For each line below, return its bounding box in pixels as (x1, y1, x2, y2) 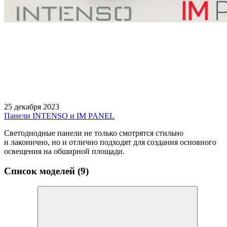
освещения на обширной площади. (4, 146, 129, 156)
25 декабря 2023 (4, 102, 59, 111)
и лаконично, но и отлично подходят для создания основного (4, 137, 216, 146)
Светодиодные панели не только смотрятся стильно (4, 128, 183, 137)
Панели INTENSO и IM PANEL (4, 111, 115, 120)
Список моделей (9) (4, 165, 89, 176)
